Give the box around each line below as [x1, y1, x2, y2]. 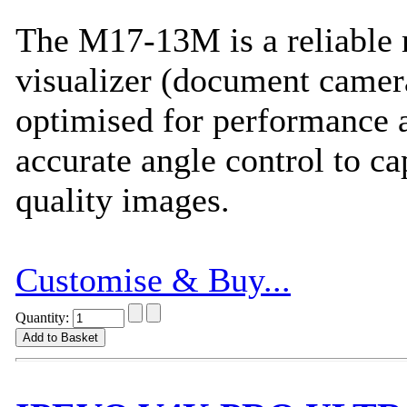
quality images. [15, 180, 239, 219]
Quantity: [15, 309, 73, 325]
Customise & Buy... [15, 260, 291, 299]
